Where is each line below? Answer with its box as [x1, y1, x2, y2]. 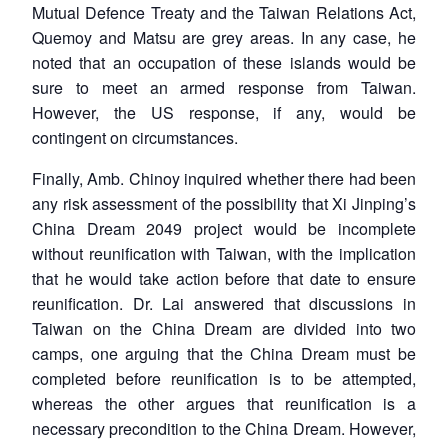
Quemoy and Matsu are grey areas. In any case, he [32, 25, 416, 49]
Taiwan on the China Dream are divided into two [32, 316, 416, 340]
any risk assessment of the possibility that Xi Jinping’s [32, 191, 416, 215]
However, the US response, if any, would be [32, 100, 416, 124]
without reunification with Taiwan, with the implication [32, 241, 416, 265]
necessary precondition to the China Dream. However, [32, 416, 416, 440]
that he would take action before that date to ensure [32, 266, 416, 290]
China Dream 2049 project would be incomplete [32, 216, 416, 240]
